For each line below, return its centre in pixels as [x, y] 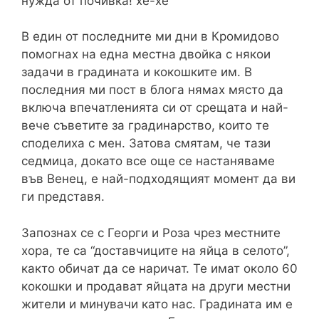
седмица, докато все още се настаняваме [148, 161]
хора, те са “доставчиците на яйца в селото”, [156, 250]
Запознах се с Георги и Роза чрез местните [151, 232]
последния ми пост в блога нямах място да [152, 90]
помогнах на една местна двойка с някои [146, 54]
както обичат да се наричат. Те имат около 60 [159, 268]
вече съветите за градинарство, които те [145, 126]
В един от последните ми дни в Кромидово [150, 37]
